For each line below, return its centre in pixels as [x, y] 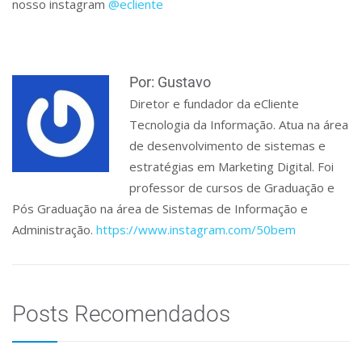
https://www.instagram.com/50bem [196, 229]
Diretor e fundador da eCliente [214, 103]
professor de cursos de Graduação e [232, 187]
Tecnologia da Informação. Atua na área [239, 124]
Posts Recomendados [121, 314]
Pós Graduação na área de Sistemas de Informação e [160, 208]
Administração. [54, 229]
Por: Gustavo [170, 82]
